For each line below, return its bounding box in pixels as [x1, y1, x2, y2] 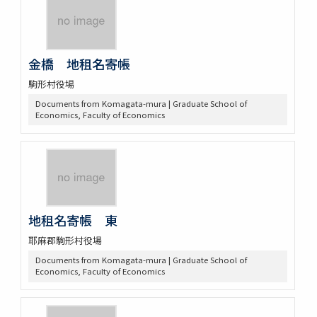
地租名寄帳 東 [28, 211, 117, 230]
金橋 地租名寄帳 [28, 54, 130, 73]
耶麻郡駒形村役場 [28, 234, 102, 248]
